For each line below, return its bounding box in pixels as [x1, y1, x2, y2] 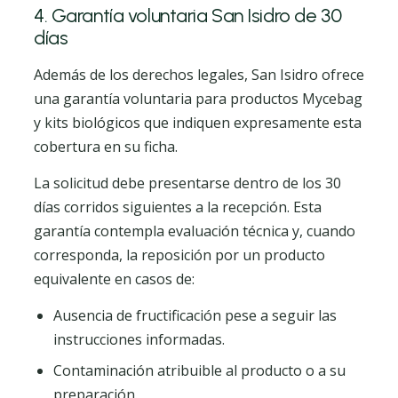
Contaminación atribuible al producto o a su [53, 361, 346, 380]
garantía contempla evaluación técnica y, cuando [34, 221, 355, 241]
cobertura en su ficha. [34, 137, 178, 156]
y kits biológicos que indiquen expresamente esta [34, 113, 362, 132]
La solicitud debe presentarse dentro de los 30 [34, 173, 341, 193]
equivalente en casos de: [34, 269, 195, 289]
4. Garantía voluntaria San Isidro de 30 [34, 4, 342, 27]
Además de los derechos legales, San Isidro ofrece [34, 65, 364, 84]
